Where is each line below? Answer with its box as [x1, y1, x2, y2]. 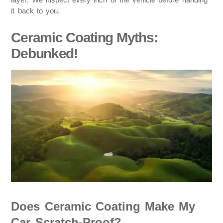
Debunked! [11, 45, 78, 61]
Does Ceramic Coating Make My [11, 199, 196, 213]
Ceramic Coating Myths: [11, 29, 158, 45]
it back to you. [11, 6, 60, 15]
